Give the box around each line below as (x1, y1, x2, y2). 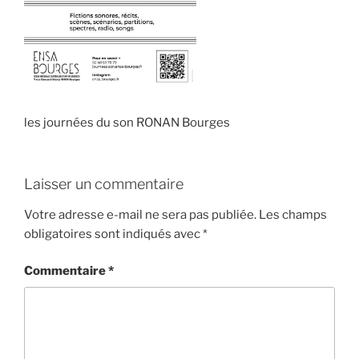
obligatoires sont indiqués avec (24, 226, 203, 241)
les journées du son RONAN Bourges (24, 115, 230, 130)
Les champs (259, 207, 327, 222)
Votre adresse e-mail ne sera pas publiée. (24, 207, 256, 222)
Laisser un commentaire (24, 175, 184, 193)
